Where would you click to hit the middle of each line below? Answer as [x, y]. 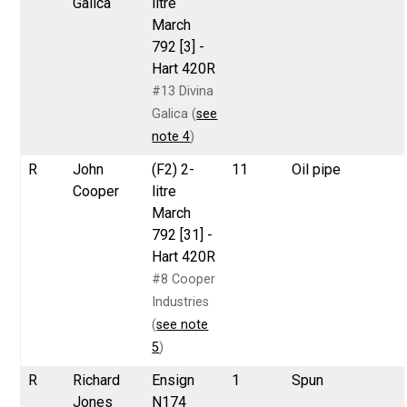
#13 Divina [183, 91]
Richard [97, 380]
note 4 [171, 136]
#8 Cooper [184, 279]
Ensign [174, 380]
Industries [181, 302]
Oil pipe [317, 169]
